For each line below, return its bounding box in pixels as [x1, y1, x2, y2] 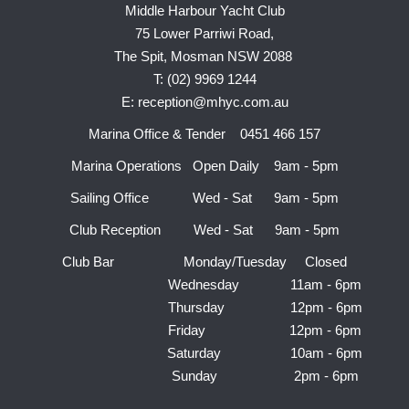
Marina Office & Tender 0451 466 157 [89, 125, 320, 142]
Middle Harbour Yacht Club [124, 2, 285, 18]
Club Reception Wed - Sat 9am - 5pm [69, 221, 340, 237]
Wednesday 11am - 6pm [47, 276, 362, 292]
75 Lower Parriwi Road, [135, 25, 274, 41]
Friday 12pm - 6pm [47, 321, 362, 338]
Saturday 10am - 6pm [47, 344, 362, 361]
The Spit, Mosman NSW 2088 [113, 47, 296, 64]
